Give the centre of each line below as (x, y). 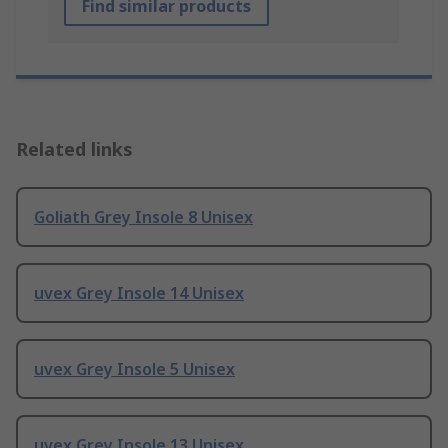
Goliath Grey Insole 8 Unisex (143, 217)
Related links (74, 149)
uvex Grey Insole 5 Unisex (134, 369)
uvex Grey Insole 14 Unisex (139, 293)
